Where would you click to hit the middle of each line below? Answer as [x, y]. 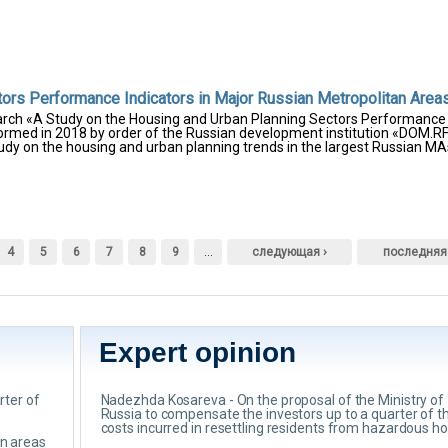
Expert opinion [197, 352]
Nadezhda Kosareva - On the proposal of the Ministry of [272, 400]
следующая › [289, 252]
